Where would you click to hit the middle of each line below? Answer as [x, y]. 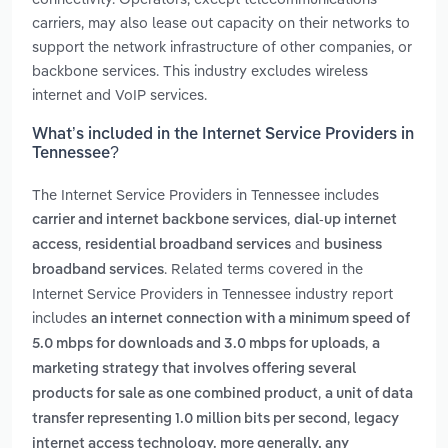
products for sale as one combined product [175, 394]
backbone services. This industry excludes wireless [200, 70]
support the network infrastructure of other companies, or [222, 46]
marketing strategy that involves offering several [194, 369]
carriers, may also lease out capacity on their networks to [221, 22]
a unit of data [369, 394]
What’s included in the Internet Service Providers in [223, 135]
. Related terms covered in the [263, 269]
